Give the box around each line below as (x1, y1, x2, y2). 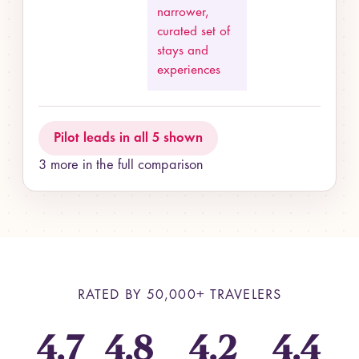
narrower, (157, 6, 210, 20)
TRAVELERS (204, 288, 282, 303)
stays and (157, 45, 209, 58)
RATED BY (77, 288, 147, 303)
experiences (157, 64, 221, 78)
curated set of (157, 26, 231, 39)
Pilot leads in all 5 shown (54, 131, 203, 145)
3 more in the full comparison (38, 159, 204, 173)
